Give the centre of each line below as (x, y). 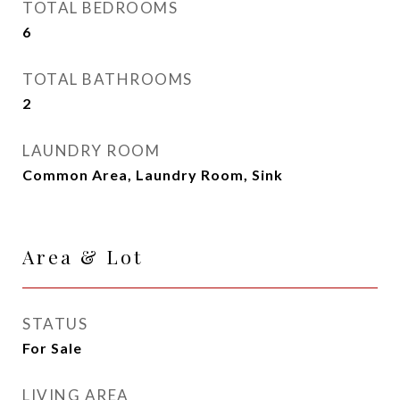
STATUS (55, 324)
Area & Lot (83, 256)
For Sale (52, 348)
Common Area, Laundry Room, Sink (153, 175)
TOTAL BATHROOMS (108, 79)
